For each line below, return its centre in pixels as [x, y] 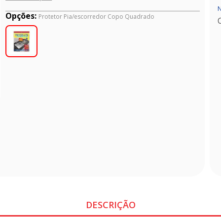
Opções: [22, 16]
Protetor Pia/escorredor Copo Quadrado [97, 17]
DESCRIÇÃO [110, 204]
